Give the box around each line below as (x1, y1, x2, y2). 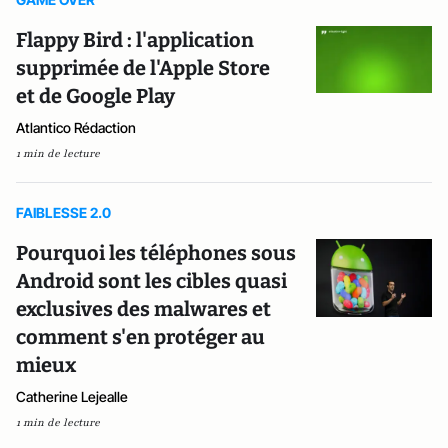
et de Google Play (16, 84, 175, 108)
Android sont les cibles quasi (16, 269, 287, 293)
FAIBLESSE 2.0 (16, 204, 111, 221)
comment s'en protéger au (16, 325, 265, 349)
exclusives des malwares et (16, 297, 271, 321)
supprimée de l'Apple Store (16, 56, 270, 80)
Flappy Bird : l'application (16, 28, 254, 52)
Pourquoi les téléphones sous (16, 241, 296, 265)
